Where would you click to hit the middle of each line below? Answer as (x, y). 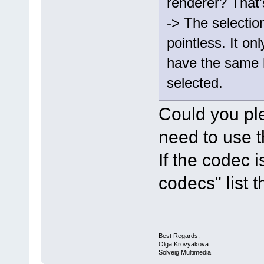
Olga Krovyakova (183, 244)
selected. (194, 83)
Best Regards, (179, 235)
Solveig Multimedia (184, 252)
